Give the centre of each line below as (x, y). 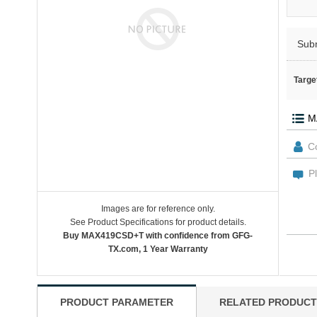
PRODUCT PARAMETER (117, 302)
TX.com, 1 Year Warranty (158, 249)
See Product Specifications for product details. (158, 222)
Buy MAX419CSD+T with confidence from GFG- (158, 236)
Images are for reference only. (158, 209)
